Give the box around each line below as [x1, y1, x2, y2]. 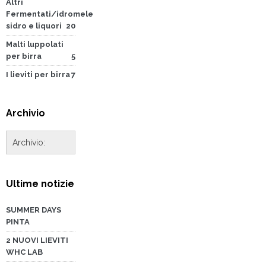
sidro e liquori [6, 21, 62, 30]
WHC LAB [6, 247, 43, 256]
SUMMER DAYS [6, 205, 61, 214]
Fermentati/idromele [6, 9, 93, 18]
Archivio [6, 107, 45, 119]
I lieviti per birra [6, 69, 70, 79]
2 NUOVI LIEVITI [6, 235, 68, 245]
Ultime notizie [6, 178, 74, 189]
